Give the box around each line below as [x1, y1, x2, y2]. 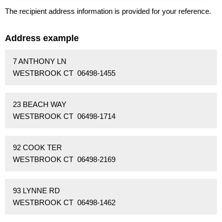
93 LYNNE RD [13, 186, 60, 195]
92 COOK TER [13, 143, 62, 152]
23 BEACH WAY [13, 100, 66, 109]
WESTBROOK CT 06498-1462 [13, 198, 115, 207]
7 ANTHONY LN [13, 56, 66, 65]
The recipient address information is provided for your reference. [5, 6, 211, 15]
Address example [5, 33, 79, 43]
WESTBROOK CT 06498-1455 [13, 68, 115, 77]
